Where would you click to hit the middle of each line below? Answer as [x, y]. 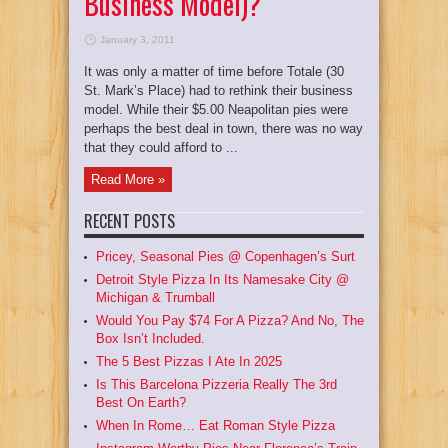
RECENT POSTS [129, 221]
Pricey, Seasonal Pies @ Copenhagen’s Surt [225, 256]
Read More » [128, 179]
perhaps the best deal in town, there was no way [223, 128]
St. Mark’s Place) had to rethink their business [218, 90]
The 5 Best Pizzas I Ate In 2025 [189, 361]
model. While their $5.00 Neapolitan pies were [216, 109]
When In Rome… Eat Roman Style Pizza [215, 425]
